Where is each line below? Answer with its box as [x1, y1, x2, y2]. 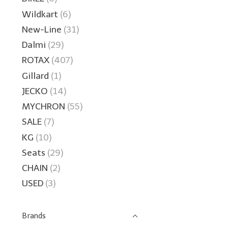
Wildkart [22, 8, 58, 20]
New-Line [22, 23, 62, 35]
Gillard [22, 70, 49, 81]
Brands [22, 211, 46, 221]
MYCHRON [22, 101, 65, 112]
